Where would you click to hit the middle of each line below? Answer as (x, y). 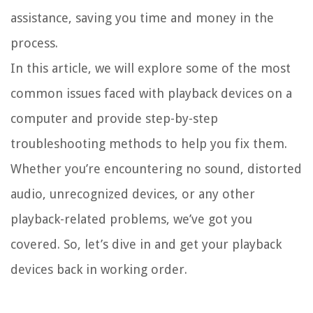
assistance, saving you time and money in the (142, 17)
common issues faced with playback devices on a (151, 93)
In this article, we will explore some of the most (151, 68)
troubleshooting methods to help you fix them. (149, 143)
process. (34, 43)
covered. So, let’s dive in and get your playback (146, 244)
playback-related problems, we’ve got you (131, 219)
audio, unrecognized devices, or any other (133, 194)
